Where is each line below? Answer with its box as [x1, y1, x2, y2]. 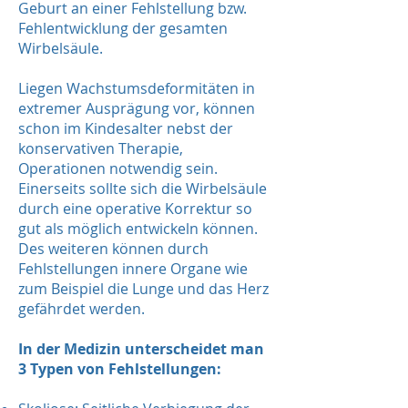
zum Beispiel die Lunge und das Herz [18, 279, 269, 299]
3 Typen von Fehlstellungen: [18, 359, 221, 379]
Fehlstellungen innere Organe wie [18, 259, 248, 279]
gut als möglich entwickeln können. [18, 219, 258, 239]
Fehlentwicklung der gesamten [18, 18, 228, 38]
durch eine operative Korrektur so [18, 199, 252, 219]
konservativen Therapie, [18, 138, 183, 158]
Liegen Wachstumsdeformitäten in [18, 78, 255, 98]
